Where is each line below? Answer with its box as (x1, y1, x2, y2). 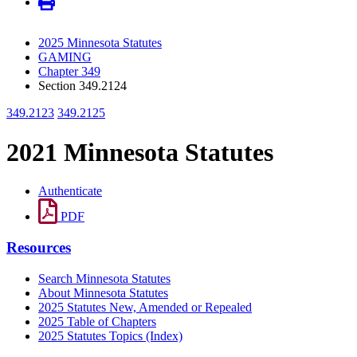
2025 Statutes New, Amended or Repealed (38, 300, 252, 314)
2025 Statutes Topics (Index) (38, 328, 182, 343)
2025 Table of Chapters (38, 314, 156, 328)
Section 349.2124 (38, 79, 127, 93)
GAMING (38, 50, 92, 65)
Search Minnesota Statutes (38, 271, 171, 285)
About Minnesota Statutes (38, 285, 168, 300)
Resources (6, 238, 71, 256)
